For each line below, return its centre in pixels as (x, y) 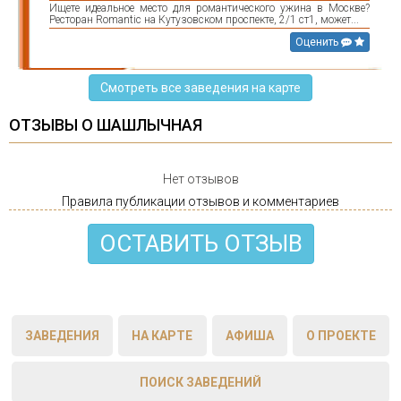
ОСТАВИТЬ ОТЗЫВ (200, 243)
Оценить (318, 42)
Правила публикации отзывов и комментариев (200, 201)
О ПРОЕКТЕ (341, 335)
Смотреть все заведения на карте (200, 87)
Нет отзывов (200, 179)
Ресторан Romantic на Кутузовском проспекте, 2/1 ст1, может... (204, 19)
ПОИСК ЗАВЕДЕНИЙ (200, 382)
